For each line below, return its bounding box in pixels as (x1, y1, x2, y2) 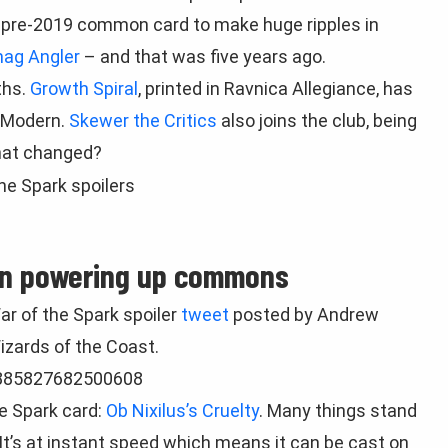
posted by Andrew (229, 303, 379, 325)
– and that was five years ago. (80, 46, 326, 67)
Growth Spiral (30, 78, 138, 99)
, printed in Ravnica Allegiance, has (138, 78, 413, 99)
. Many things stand (259, 399, 417, 421)
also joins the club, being (217, 110, 417, 131)
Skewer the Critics (69, 110, 217, 131)
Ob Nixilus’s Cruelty (106, 399, 259, 421)
